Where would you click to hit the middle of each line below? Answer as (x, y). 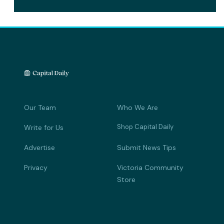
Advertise (39, 147)
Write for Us (44, 127)
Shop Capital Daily (145, 126)
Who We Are (137, 107)
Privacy (36, 167)
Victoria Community (150, 167)
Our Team (40, 107)
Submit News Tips (146, 147)
